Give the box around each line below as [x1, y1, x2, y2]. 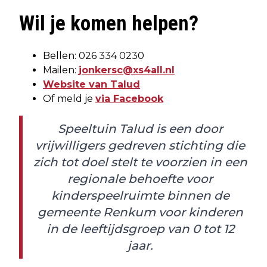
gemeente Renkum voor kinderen [37, 205, 243, 220]
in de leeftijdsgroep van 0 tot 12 [46, 222, 234, 237]
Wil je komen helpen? [19, 11, 198, 36]
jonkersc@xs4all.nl [79, 64, 175, 76]
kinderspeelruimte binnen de [51, 188, 229, 203]
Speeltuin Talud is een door [57, 122, 223, 136]
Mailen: [43, 64, 79, 76]
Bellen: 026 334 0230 [43, 50, 144, 62]
